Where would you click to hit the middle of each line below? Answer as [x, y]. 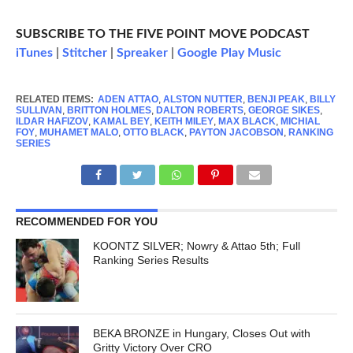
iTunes [34, 53]
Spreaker [142, 53]
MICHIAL [300, 122]
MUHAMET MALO [78, 133]
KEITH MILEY [184, 122]
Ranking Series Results [151, 260]
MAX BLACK [247, 122]
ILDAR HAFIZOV [52, 122]
